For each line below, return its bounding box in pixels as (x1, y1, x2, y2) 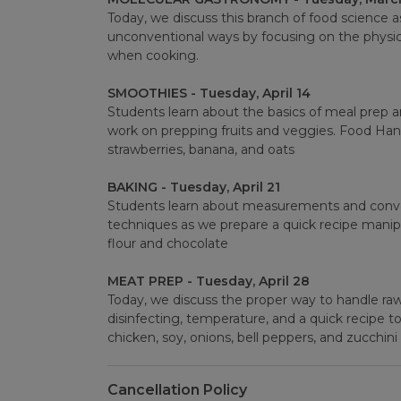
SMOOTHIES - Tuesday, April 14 (107, 85, 311, 102)
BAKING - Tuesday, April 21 (107, 179, 280, 196)
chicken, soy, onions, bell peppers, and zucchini (107, 329, 397, 346)
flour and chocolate (107, 235, 228, 252)
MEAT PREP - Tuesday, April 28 (107, 273, 310, 290)
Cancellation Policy (107, 381, 247, 399)
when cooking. (107, 47, 199, 64)
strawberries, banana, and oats (107, 141, 294, 158)
